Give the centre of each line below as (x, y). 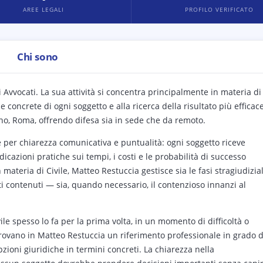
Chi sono (38, 57)
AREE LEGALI (43, 9)
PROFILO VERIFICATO (220, 9)
